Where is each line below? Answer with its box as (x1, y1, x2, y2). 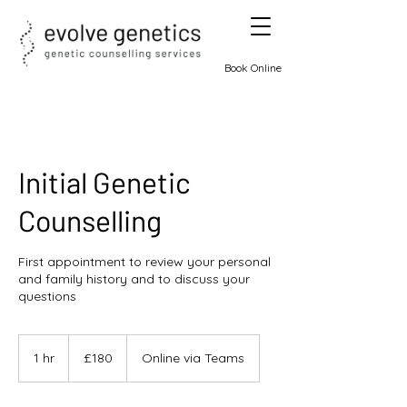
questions (18, 288, 76, 305)
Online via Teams (142, 350, 244, 367)
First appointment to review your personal (18, 253, 271, 271)
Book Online (224, 61, 282, 75)
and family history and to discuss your (18, 271, 250, 288)
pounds (69, 355, 101, 366)
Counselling (18, 203, 162, 238)
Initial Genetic (18, 164, 191, 200)
